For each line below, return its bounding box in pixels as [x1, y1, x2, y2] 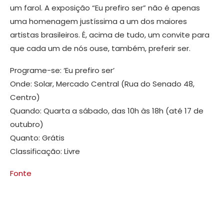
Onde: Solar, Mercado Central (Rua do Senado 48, [10, 78, 194, 89]
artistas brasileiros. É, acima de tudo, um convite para [10, 29, 209, 40]
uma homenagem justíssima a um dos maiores [10, 16, 187, 27]
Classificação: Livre [10, 146, 80, 157]
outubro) [10, 119, 43, 130]
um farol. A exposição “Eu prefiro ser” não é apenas [10, 2, 200, 13]
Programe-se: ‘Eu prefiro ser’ [10, 65, 114, 76]
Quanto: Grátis [10, 132, 64, 143]
